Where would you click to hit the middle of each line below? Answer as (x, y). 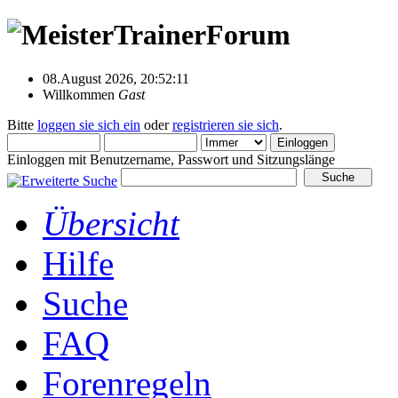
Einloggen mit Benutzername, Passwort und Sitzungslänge (171, 159)
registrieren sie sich (226, 124)
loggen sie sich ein (89, 124)
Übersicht (111, 223)
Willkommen (80, 94)
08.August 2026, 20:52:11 (116, 78)
